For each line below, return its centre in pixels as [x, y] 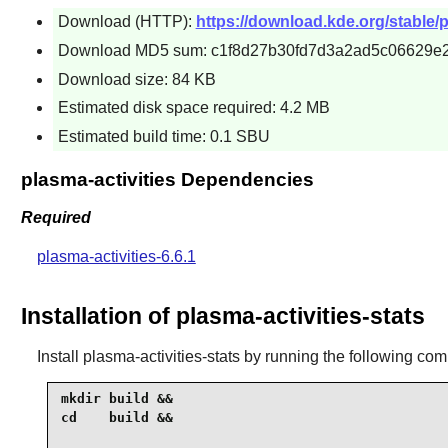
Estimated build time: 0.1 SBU [163, 136]
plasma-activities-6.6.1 [116, 257]
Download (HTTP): [126, 22]
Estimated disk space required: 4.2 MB [193, 108]
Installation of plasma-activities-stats [222, 315]
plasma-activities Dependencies [167, 179]
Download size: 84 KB [136, 79]
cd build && [116, 418]
